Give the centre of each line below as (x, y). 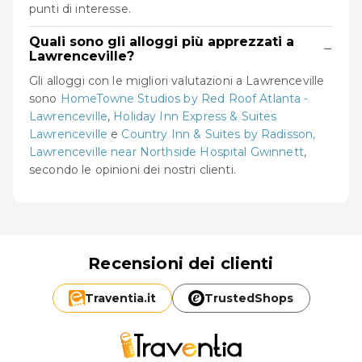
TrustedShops (249, 298)
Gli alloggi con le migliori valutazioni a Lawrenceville (177, 80)
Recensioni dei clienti (181, 263)
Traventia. (116, 298)
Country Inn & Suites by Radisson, (219, 134)
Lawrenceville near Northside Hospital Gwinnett (166, 152)
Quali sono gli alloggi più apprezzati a (162, 41)
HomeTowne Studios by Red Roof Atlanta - (184, 98)
